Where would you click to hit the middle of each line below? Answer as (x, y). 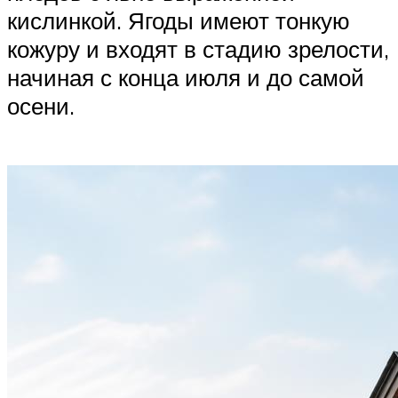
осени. (41, 105)
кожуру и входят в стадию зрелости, (198, 48)
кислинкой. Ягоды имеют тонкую (179, 20)
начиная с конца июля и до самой (186, 77)
